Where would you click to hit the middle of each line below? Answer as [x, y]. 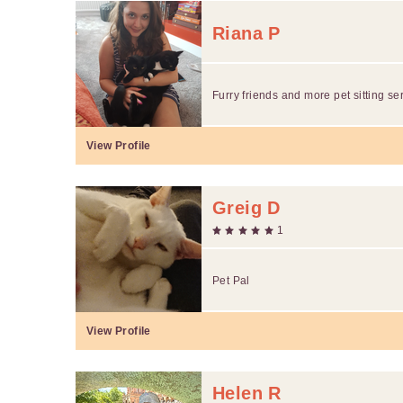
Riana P [246, 33]
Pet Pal [231, 280]
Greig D [246, 207]
